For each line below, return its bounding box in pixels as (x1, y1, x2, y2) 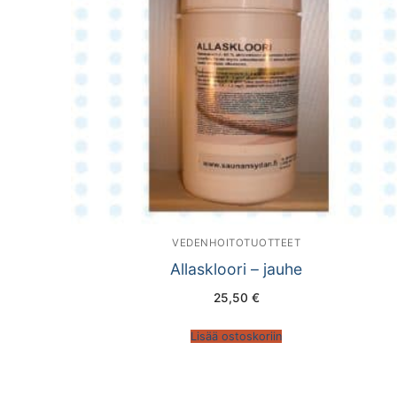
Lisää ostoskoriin (191, 329, 283, 343)
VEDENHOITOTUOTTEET (172, 237, 301, 250)
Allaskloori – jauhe (170, 260, 303, 279)
